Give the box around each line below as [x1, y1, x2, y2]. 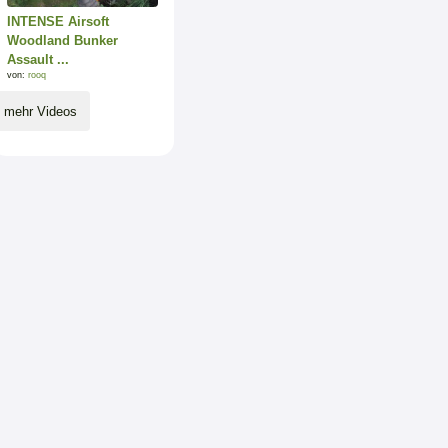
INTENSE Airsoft [6, 14, 109, 30]
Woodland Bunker [6, 33, 118, 49]
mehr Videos [3, 103, 77, 119]
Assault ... [6, 52, 69, 68]
